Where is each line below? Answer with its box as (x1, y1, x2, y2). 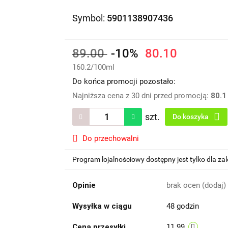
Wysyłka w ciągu (72, 202, 132, 211)
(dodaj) (202, 181, 226, 190)
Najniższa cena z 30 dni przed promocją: (72, 91, 211, 100)
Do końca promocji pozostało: (72, 77, 176, 86)
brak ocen (166, 181, 202, 190)
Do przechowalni (82, 134, 139, 143)
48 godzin (166, 202, 199, 211)
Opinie (72, 181, 96, 190)
